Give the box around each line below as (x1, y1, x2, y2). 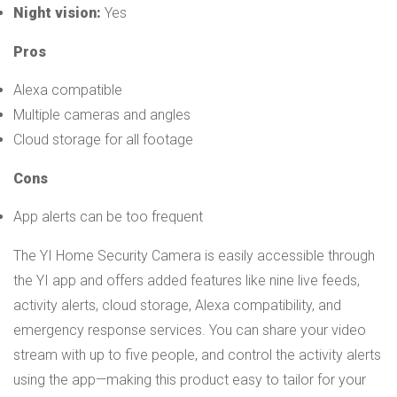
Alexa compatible (13, 81, 122, 98)
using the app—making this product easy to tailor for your (13, 370, 366, 388)
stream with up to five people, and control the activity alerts (13, 346, 381, 363)
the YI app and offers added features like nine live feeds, (13, 271, 360, 289)
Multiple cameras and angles (13, 105, 191, 123)
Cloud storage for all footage (13, 130, 193, 148)
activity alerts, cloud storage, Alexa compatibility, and (13, 296, 341, 314)
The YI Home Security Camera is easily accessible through (13, 246, 375, 264)
